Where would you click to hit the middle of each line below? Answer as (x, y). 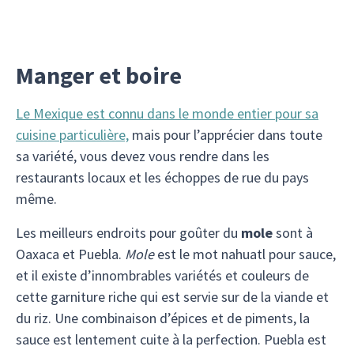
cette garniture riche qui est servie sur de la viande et (172, 297)
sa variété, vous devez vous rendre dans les (143, 156)
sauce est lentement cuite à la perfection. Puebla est (171, 339)
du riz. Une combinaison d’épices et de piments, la (163, 318)
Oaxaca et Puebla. (70, 254)
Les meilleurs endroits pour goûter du (128, 233)
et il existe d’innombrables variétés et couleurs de (162, 275)
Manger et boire (99, 75)
